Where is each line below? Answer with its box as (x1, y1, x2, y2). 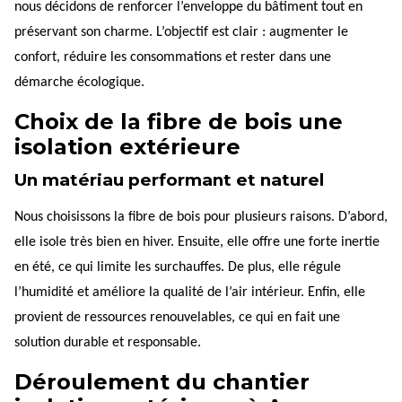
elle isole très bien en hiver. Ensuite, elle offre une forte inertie (14, 234, 380, 249)
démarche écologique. (14, 74, 144, 90)
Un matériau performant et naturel (14, 169, 324, 190)
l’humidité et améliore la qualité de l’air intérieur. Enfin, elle (14, 284, 365, 300)
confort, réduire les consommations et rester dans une (14, 49, 331, 65)
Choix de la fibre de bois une (14, 108, 343, 135)
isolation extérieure (14, 133, 240, 160)
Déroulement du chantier (14, 368, 310, 395)
